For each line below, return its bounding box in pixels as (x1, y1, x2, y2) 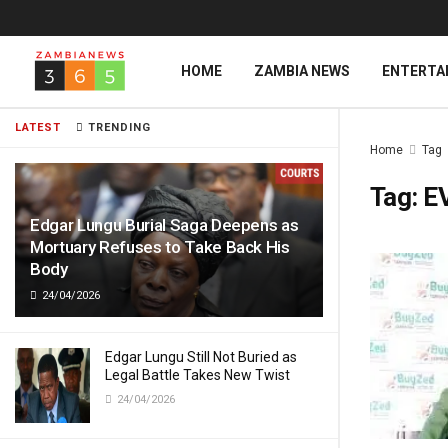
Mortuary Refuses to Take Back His (30, 237, 290, 257)
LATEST (15, 121, 61, 134)
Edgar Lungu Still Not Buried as (105, 349, 297, 365)
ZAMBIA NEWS (254, 63, 350, 79)
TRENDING (84, 121, 151, 134)
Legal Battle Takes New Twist (105, 367, 290, 383)
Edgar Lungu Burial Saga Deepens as (30, 215, 299, 235)
